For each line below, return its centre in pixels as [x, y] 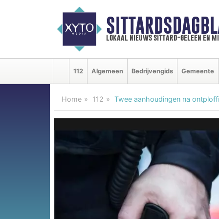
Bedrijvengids [152, 71]
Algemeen [107, 71]
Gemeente [198, 71]
